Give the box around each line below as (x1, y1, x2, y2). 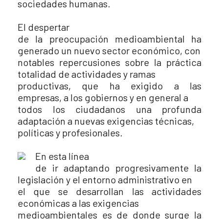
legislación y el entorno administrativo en (18, 174, 192, 185)
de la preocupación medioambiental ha (18, 33, 201, 44)
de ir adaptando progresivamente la (35, 162, 201, 174)
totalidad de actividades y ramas (18, 68, 155, 80)
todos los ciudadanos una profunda (18, 103, 201, 115)
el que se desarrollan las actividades (18, 185, 201, 197)
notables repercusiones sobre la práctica (18, 56, 201, 68)
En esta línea (35, 150, 89, 162)
